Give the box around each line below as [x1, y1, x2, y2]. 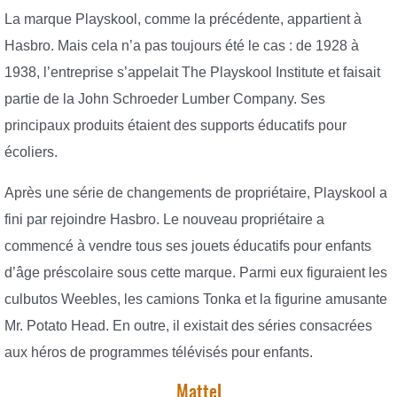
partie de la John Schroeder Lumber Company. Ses [4, 91, 325, 107]
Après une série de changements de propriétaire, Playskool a [4, 184, 387, 200]
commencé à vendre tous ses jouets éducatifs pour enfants [4, 237, 371, 253]
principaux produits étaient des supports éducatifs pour [4, 118, 346, 134]
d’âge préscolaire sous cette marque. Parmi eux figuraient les [4, 264, 387, 280]
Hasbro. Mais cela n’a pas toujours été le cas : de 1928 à [4, 38, 359, 54]
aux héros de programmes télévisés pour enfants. [4, 344, 313, 360]
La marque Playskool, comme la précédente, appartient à [4, 12, 362, 27]
